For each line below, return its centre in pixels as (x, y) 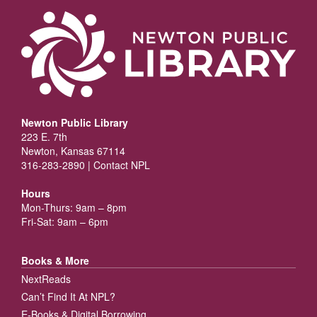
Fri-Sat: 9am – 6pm (65, 221)
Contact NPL (122, 165)
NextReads (46, 278)
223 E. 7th (44, 136)
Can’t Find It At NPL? (68, 296)
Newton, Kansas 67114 (73, 150)
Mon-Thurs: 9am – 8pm (74, 207)
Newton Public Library (75, 122)
